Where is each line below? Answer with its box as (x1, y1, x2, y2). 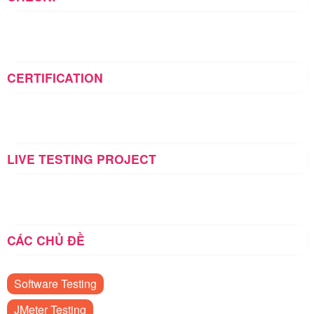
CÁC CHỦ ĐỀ (7, 231, 85, 249)
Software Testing (14, 275, 97, 292)
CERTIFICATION (7, 68, 103, 86)
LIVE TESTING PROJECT (7, 149, 156, 168)
